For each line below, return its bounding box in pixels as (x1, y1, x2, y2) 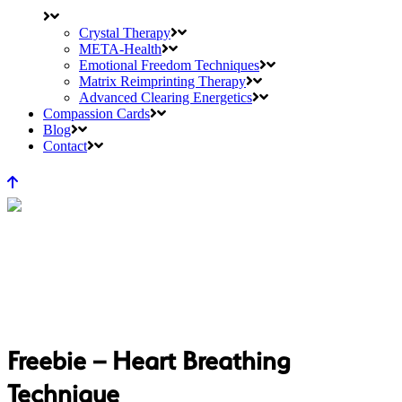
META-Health (79, 40, 162, 57)
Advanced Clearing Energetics (79, 89, 252, 105)
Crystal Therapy (79, 24, 170, 40)
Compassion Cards (43, 105, 150, 121)
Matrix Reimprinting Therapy (79, 73, 246, 89)
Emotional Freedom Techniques (79, 57, 259, 73)
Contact (43, 137, 87, 153)
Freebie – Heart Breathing (7, 343, 291, 377)
